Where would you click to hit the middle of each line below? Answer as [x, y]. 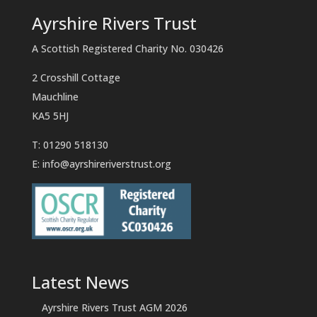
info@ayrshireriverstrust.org [106, 164]
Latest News [80, 282]
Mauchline [55, 97]
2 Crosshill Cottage [76, 78]
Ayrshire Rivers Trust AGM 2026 [114, 308]
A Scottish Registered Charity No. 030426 [127, 49]
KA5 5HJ [50, 116]
